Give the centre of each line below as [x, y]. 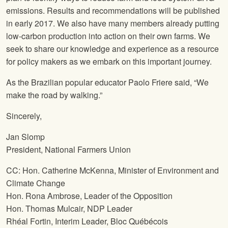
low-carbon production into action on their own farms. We [108, 36]
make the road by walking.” [54, 95]
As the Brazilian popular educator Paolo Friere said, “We [107, 82]
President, [25, 150]
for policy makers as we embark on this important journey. [109, 62]
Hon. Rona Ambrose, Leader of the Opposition [89, 196]
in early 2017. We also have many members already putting [113, 23]
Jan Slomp [25, 137]
